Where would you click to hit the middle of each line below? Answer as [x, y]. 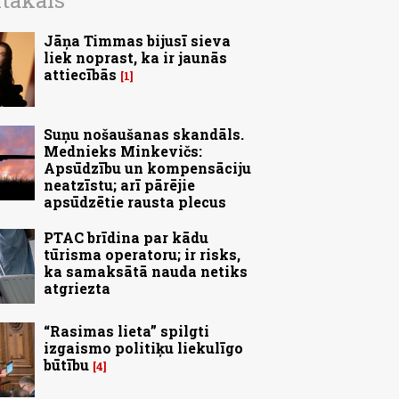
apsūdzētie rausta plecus [135, 202]
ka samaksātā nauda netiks [146, 272]
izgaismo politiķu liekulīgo [143, 348]
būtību [66, 365]
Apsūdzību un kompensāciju [147, 168]
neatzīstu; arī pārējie [119, 185]
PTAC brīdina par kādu [126, 238]
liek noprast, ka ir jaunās [135, 58]
